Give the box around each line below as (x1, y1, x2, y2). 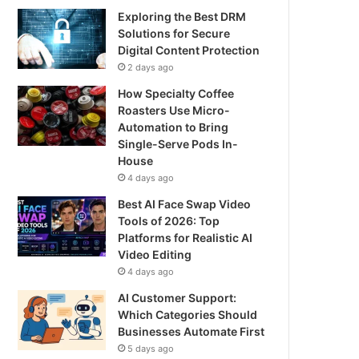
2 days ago (127, 62, 175, 73)
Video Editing (118, 248, 192, 261)
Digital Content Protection (118, 43, 260, 57)
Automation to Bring (118, 120, 229, 134)
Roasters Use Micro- (118, 103, 231, 117)
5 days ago (127, 343, 175, 354)
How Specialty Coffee (118, 87, 235, 100)
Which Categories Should (118, 308, 258, 321)
